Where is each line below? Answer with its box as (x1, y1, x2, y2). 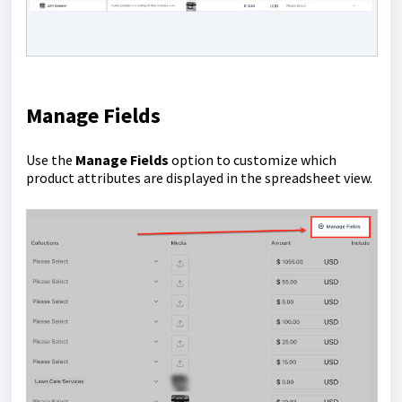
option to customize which (169, 151, 336, 170)
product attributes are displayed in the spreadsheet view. (26, 169, 372, 188)
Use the (26, 151, 75, 170)
